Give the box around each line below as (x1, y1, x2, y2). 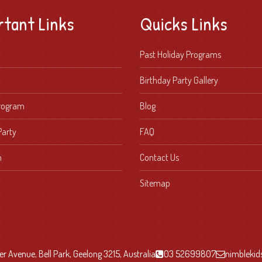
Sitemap (140, 177, 170, 189)
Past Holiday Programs (140, 48, 221, 60)
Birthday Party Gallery (140, 74, 218, 86)
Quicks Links (140, 11, 227, 36)
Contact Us (140, 151, 179, 163)
